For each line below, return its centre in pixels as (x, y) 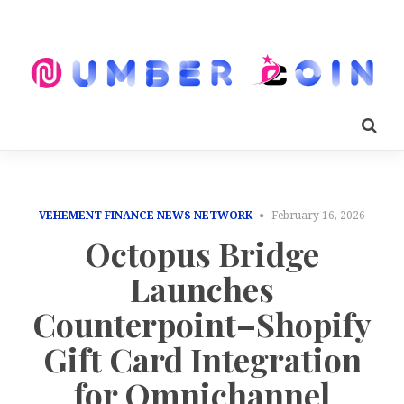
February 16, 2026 (318, 215)
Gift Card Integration (202, 359)
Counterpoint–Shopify (202, 324)
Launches (202, 289)
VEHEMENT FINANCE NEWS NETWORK (146, 215)
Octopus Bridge (202, 254)
